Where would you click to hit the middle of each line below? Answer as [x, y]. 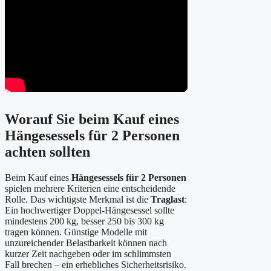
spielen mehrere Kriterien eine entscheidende [90, 189]
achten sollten [47, 152]
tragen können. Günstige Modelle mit [76, 232]
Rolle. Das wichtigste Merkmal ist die [78, 200]
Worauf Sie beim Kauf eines [92, 119]
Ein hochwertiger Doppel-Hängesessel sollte [90, 211]
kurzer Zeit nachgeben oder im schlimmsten [88, 254]
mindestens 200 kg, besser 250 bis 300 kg [84, 221]
